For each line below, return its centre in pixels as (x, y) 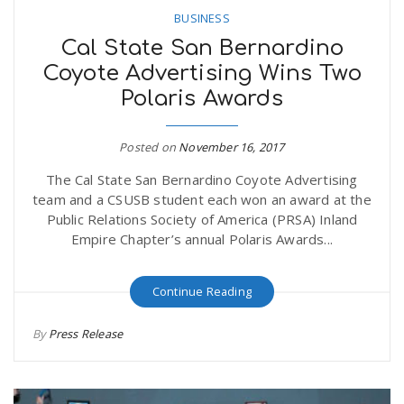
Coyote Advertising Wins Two (202, 74)
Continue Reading (202, 292)
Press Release (86, 334)
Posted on (149, 147)
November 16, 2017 (232, 147)
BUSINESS (202, 18)
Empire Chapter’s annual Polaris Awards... (202, 239)
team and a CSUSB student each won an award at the (202, 200)
